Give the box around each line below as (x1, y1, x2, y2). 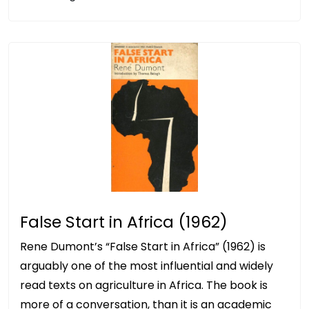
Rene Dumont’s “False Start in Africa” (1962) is (20, 238, 266, 255)
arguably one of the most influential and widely (20, 257, 273, 274)
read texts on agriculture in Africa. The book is (20, 277, 268, 293)
